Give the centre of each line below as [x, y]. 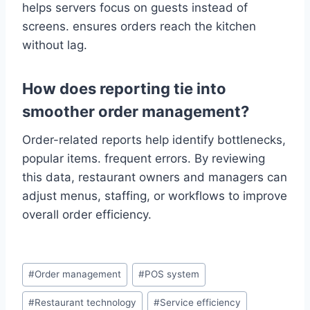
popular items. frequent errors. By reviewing [144, 159]
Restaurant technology [86, 303]
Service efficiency [201, 303]
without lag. [55, 45]
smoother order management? [136, 112]
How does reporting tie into [124, 89]
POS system [172, 274]
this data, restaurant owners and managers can [155, 177]
